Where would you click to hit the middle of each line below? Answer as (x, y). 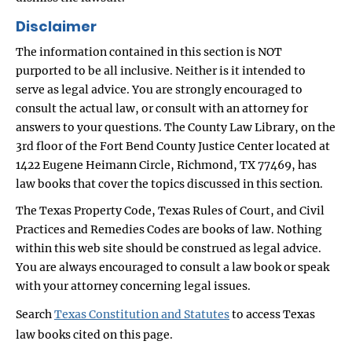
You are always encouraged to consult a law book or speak (172, 267)
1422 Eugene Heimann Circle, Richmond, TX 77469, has (166, 165)
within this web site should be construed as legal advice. (169, 248)
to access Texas (272, 314)
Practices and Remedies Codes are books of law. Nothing (169, 229)
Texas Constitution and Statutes (142, 314)
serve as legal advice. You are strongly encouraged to (159, 89)
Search (35, 314)
